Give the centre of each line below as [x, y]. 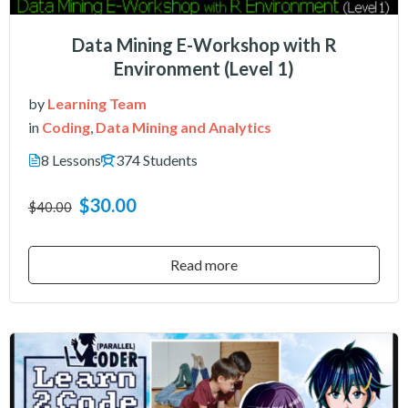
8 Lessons [71, 160]
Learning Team [97, 104]
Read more [204, 265]
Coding [66, 127]
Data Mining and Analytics [184, 127]
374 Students [157, 160]
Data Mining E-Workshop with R [204, 45]
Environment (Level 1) [204, 69]
